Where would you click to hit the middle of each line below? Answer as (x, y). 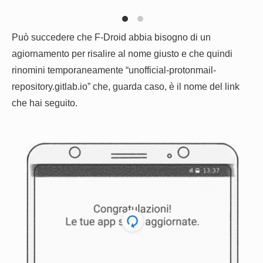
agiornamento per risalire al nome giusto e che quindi (122, 54)
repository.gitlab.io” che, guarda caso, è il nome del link (126, 87)
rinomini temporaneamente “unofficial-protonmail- (114, 70)
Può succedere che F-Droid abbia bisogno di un (111, 37)
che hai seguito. (45, 103)
